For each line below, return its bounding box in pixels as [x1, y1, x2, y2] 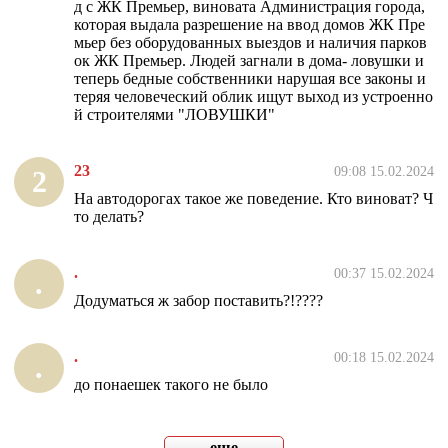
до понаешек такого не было [74, 376, 268, 394]
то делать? [74, 208, 144, 226]
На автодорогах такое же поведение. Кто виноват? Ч [74, 190, 433, 208]
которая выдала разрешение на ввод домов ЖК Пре [74, 16, 425, 34]
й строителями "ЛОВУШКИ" [74, 106, 275, 124]
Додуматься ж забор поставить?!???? [74, 292, 323, 310]
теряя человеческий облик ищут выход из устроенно [74, 88, 433, 106]
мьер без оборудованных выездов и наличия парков [74, 34, 427, 52]
